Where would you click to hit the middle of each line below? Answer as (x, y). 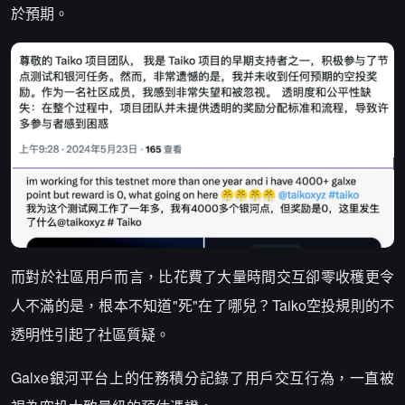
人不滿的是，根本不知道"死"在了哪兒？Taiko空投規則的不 (202, 305)
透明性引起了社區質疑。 (90, 334)
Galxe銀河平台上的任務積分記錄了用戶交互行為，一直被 (202, 377)
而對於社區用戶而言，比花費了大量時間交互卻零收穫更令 (202, 276)
